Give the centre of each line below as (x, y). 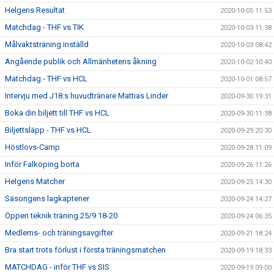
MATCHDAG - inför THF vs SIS (57, 267)
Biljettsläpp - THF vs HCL (48, 130)
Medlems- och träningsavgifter (59, 233)
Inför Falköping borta (42, 164)
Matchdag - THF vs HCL (46, 79)
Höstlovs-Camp (32, 147)
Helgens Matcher (35, 181)
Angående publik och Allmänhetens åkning (81, 61)
